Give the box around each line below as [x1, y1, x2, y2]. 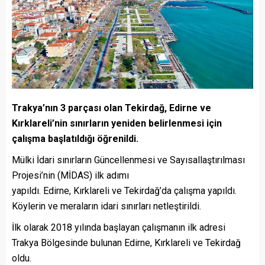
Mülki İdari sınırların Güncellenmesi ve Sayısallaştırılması [12, 154, 245, 166]
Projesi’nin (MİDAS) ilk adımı [12, 170, 129, 182]
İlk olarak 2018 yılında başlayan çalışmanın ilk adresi [12, 222, 225, 234]
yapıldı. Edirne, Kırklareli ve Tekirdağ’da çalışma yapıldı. [12, 185, 237, 197]
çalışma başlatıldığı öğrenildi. [12, 133, 138, 145]
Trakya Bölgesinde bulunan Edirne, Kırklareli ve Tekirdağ [12, 237, 241, 249]
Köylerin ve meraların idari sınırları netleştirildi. [12, 201, 201, 212]
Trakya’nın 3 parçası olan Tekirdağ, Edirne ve [12, 102, 211, 114]
